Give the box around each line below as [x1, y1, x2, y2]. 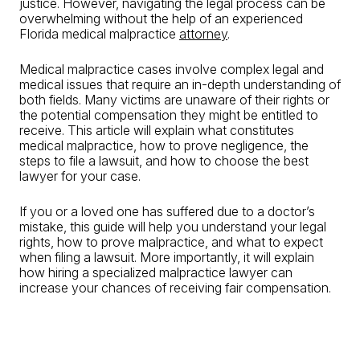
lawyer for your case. [19, 168, 141, 184]
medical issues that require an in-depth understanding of [19, 76, 341, 92]
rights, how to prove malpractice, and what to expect [19, 234, 323, 250]
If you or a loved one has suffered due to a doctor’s [19, 203, 315, 219]
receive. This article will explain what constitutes [19, 122, 294, 138]
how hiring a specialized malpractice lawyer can [19, 264, 292, 280]
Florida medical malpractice [19, 26, 179, 42]
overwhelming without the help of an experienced [19, 10, 303, 27]
